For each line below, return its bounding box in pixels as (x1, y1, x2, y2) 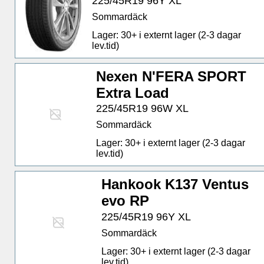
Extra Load (96, 85, 170, 101)
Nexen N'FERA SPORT (96, 68, 247, 85)
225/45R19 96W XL (96, 103, 189, 115)
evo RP (101, 193, 149, 209)
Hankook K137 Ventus (101, 176, 249, 193)
